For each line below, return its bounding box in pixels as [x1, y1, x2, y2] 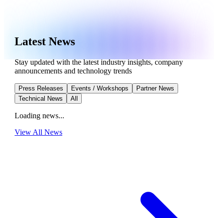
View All [15, 127, 42, 136]
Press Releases [18, 84, 63, 92]
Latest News [15, 35, 75, 48]
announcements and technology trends [15, 66, 132, 75]
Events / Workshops [71, 84, 128, 92]
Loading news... [15, 111, 64, 120]
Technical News [18, 94, 63, 102]
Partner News [136, 84, 174, 92]
